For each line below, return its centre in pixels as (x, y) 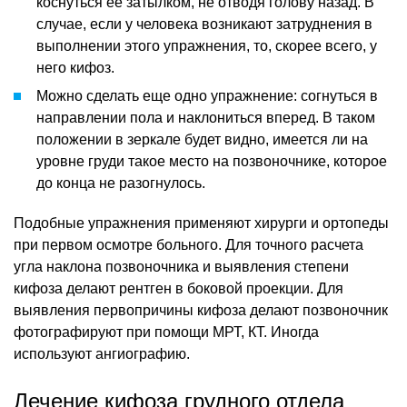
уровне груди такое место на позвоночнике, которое (212, 161)
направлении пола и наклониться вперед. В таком (206, 117)
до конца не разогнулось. (121, 183)
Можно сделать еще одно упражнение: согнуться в (207, 95)
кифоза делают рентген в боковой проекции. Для (179, 288)
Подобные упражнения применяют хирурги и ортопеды (201, 223)
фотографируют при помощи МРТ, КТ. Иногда (166, 332)
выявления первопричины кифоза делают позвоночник (201, 310)
